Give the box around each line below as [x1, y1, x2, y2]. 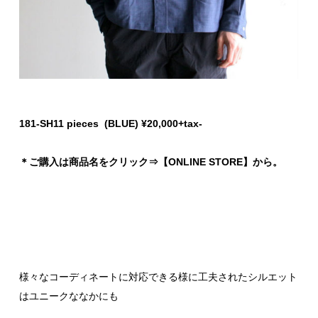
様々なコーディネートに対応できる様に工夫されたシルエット [19, 271, 297, 283]
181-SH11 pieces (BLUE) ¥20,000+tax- [19, 118, 202, 129]
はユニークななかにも [19, 290, 119, 302]
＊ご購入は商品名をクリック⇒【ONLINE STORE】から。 [19, 156, 283, 168]
